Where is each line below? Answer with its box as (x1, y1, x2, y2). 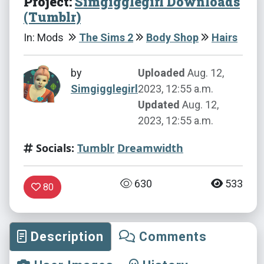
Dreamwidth (117, 140, 183, 155)
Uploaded (138, 66, 185, 79)
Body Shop (146, 31, 199, 44)
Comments (136, 229, 207, 244)
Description (27, 229, 104, 244)
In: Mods (24, 31, 66, 44)
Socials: (33, 140, 74, 155)
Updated (138, 98, 180, 111)
